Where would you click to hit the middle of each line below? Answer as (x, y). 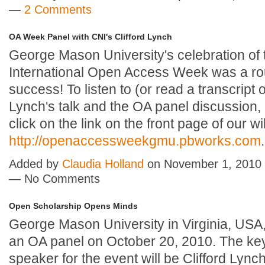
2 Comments (58, 9)
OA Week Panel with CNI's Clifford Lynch (91, 36)
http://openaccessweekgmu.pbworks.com (135, 140)
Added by (35, 164)
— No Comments (54, 178)
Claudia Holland (103, 164)
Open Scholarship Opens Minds (73, 206)
